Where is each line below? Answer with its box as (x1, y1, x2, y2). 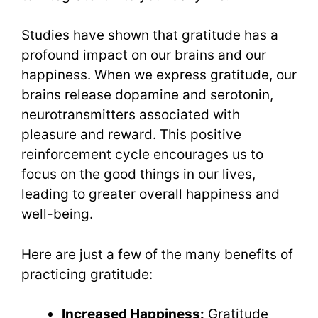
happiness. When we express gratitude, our (21, 67, 297, 84)
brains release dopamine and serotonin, (21, 87, 273, 104)
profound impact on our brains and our (21, 47, 266, 64)
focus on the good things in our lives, (21, 166, 256, 183)
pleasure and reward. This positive (21, 126, 241, 143)
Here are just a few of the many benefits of (21, 246, 293, 263)
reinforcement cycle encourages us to (21, 146, 263, 163)
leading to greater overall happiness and (21, 186, 280, 203)
